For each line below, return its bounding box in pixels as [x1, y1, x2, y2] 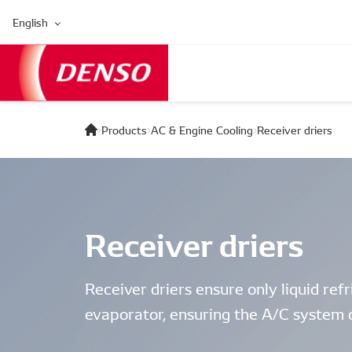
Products [101, 122, 147, 137]
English [13, 14, 48, 30]
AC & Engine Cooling [151, 122, 253, 137]
